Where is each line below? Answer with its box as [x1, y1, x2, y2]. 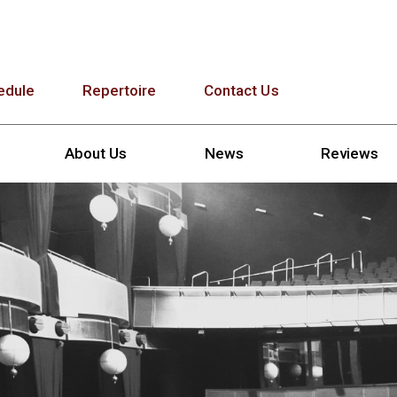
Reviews [321, 144, 379, 162]
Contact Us [204, 82, 279, 99]
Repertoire [82, 82, 157, 99]
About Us [65, 144, 128, 162]
